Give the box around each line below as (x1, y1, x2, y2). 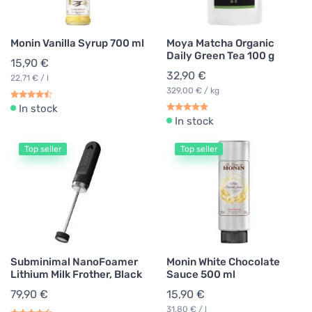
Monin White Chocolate (166, 256, 280, 269)
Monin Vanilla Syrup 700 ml (10, 37, 144, 50)
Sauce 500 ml (166, 268, 235, 281)
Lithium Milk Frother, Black (10, 268, 142, 281)
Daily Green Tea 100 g (166, 49, 274, 63)
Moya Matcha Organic (166, 37, 274, 50)
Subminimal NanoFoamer (10, 256, 138, 269)
